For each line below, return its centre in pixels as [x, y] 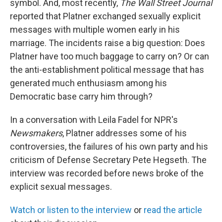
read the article [173, 210]
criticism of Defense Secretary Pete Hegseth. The [108, 160]
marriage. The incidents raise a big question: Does [108, 43]
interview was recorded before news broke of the [107, 173]
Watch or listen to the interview [71, 210]
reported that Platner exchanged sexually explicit [105, 16]
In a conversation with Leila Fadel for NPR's [94, 119]
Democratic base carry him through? [81, 96]
